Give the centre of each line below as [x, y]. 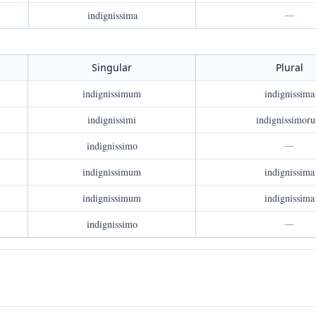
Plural [289, 67]
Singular [112, 67]
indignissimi [112, 120]
